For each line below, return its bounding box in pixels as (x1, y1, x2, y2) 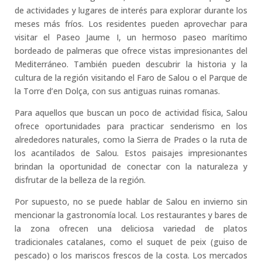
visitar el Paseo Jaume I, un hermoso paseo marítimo (14, 32, 248, 43)
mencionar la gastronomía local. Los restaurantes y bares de (14, 209, 248, 221)
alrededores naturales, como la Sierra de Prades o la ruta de (14, 134, 248, 146)
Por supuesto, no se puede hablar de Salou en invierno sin (14, 196, 248, 208)
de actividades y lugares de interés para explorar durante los (14, 5, 248, 16)
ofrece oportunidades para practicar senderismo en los (14, 120, 248, 132)
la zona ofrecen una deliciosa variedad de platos (14, 223, 248, 235)
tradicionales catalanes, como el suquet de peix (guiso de (14, 236, 248, 248)
